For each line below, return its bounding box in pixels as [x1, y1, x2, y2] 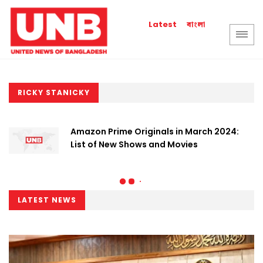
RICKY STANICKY [18, 87, 90, 97]
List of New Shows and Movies [70, 139, 198, 150]
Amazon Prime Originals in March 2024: [70, 126, 239, 137]
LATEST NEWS [18, 195, 76, 205]
